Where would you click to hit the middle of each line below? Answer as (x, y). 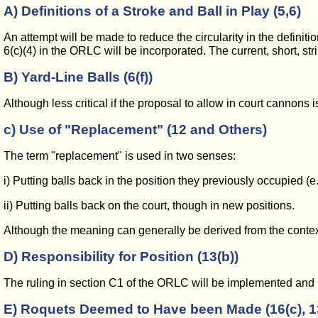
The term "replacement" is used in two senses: (120, 156)
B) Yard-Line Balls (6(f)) (78, 77)
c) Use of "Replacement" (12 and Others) (135, 130)
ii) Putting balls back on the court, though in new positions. (149, 205)
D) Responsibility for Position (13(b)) (121, 257)
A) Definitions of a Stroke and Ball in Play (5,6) (152, 11)
